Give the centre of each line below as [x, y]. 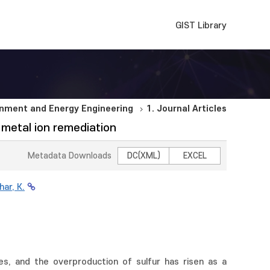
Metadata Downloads [70, 156]
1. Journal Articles [187, 109]
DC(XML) [143, 156]
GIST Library [201, 26]
